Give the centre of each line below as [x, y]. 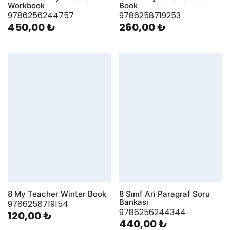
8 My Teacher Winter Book [57, 194]
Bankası [133, 202]
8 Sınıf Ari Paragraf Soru [164, 194]
